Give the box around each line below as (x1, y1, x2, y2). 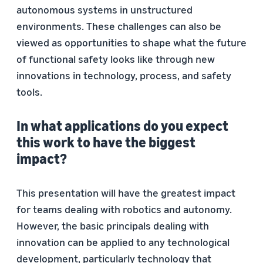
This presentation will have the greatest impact (16, 186, 235, 199)
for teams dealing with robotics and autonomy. (16, 203, 232, 215)
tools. (16, 85, 42, 98)
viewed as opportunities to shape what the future (16, 36, 247, 49)
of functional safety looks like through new (16, 52, 215, 65)
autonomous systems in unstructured (16, 3, 193, 16)
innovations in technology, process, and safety (16, 69, 231, 82)
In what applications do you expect (16, 117, 228, 134)
